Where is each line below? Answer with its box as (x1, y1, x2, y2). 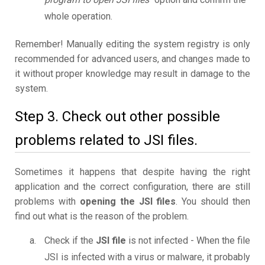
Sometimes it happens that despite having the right (15, 166, 250, 178)
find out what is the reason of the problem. (15, 211, 189, 222)
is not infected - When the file (126, 235, 250, 247)
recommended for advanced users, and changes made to (15, 53, 250, 65)
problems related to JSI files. (15, 132, 198, 149)
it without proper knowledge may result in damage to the (15, 68, 250, 80)
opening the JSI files (79, 196, 176, 208)
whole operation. (44, 11, 112, 22)
